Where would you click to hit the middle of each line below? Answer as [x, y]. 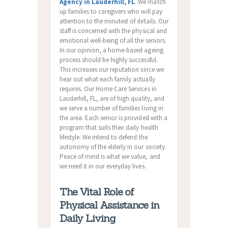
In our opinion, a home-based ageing [111, 50]
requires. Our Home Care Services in [108, 89]
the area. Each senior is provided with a [113, 118]
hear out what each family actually [107, 79]
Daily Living [87, 218]
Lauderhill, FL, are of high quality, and [112, 99]
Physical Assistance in [109, 205]
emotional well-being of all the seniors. [113, 41]
